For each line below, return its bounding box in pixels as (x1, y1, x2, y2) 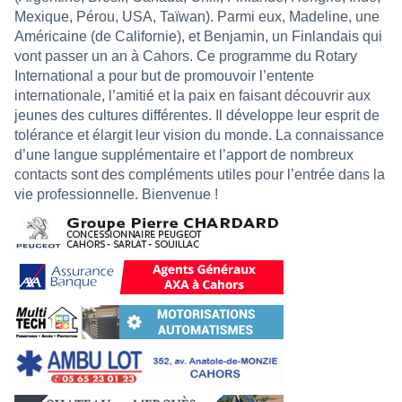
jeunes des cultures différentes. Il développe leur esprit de (14, 107, 380, 123)
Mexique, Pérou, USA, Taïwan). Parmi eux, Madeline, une (14, 8, 380, 24)
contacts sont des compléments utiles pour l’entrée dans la (14, 166, 385, 182)
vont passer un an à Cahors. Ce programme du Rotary (14, 48, 357, 64)
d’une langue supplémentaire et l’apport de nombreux (14, 146, 354, 162)
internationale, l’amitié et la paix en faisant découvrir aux (14, 87, 371, 103)
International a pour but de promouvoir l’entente (14, 67, 314, 83)
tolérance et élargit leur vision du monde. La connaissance (14, 127, 384, 143)
